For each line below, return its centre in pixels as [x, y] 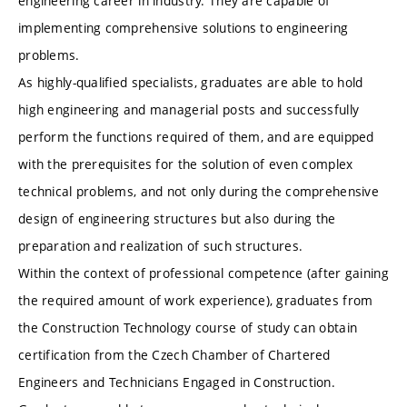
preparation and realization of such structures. [161, 246]
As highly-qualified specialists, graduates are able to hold [191, 83]
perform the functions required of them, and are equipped [196, 137]
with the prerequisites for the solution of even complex [186, 164]
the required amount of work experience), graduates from [196, 301]
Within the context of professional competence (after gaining [203, 273]
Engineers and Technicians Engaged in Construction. [177, 382]
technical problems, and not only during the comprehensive [199, 192]
